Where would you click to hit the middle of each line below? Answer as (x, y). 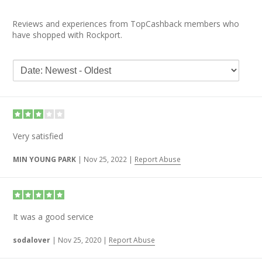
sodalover (32, 240)
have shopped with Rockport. (67, 35)
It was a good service (54, 216)
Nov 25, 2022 (106, 159)
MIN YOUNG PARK (45, 159)
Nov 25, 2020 (80, 240)
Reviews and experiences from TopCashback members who (126, 23)
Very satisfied (38, 136)
